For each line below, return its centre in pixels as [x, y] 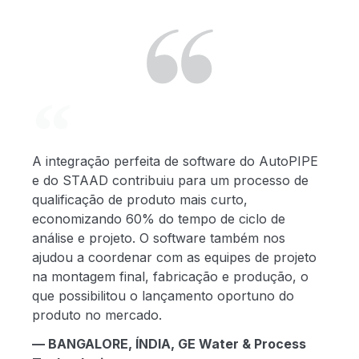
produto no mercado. [97, 315]
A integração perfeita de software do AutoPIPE [175, 161]
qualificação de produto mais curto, [140, 200]
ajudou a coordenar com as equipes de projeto [174, 257]
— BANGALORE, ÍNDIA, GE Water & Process [169, 344]
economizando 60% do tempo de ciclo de [159, 219]
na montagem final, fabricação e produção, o [170, 276]
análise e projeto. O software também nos [159, 238]
